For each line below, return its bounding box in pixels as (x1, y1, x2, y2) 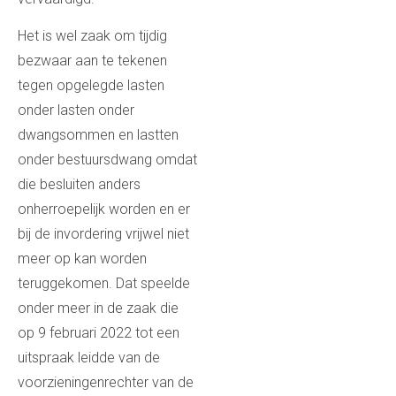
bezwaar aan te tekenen (18, 51, 167, 69)
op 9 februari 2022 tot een (18, 324, 179, 341)
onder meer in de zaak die (18, 299, 179, 316)
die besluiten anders (18, 175, 141, 193)
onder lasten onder (18, 101, 134, 118)
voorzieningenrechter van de (18, 373, 194, 391)
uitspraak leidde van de (18, 348, 160, 366)
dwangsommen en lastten (18, 126, 179, 143)
